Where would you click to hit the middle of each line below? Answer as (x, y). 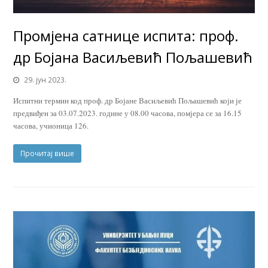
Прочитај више (48, 153)
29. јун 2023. (45, 80)
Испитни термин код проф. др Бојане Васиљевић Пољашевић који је (128, 100)
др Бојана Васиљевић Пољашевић (133, 57)
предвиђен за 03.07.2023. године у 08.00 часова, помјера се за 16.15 (128, 113)
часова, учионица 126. (51, 125)
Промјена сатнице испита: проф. (126, 35)
